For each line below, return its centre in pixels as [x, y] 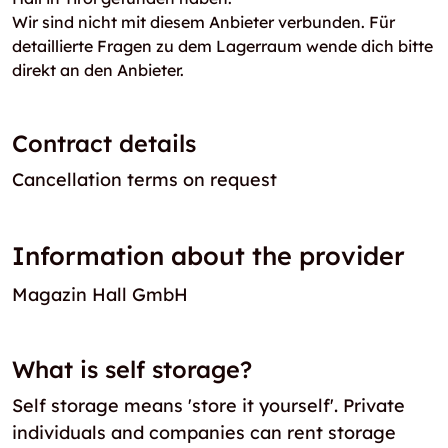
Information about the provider [208, 255]
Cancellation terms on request [144, 179]
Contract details [104, 143]
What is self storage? [132, 369]
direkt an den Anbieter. [98, 70]
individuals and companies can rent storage [204, 432]
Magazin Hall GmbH [100, 294]
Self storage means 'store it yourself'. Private [208, 405]
